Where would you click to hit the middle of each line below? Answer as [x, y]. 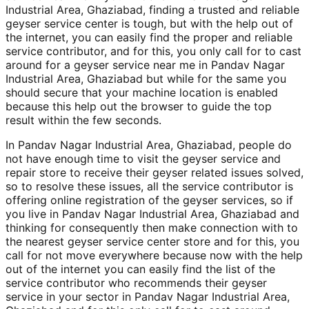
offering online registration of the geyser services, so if [149, 200]
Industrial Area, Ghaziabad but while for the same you [146, 79]
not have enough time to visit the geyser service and [143, 159]
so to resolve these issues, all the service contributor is [149, 187]
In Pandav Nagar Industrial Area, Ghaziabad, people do [149, 145]
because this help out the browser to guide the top [139, 107]
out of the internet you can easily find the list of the [140, 269]
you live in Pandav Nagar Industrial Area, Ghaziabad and [152, 214]
